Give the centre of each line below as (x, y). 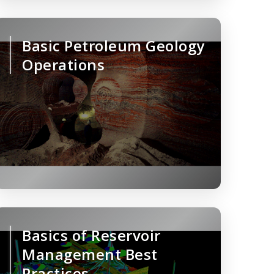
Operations (63, 65)
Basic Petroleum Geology (113, 46)
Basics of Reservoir (91, 235)
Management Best (90, 254)
